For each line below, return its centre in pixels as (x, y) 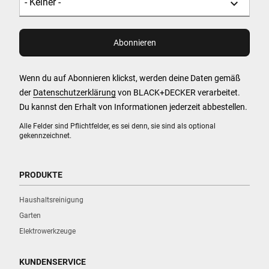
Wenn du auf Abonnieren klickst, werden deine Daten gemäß (130, 78)
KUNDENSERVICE (53, 262)
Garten (30, 216)
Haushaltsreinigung (51, 200)
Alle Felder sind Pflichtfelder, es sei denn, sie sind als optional (117, 126)
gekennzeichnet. (45, 136)
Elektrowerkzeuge (47, 231)
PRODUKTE (41, 175)
